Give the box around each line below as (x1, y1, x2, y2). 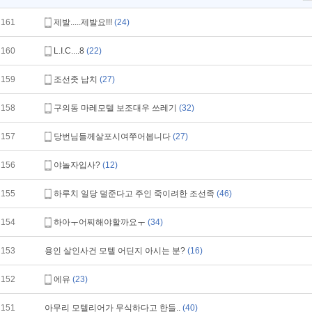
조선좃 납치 (54, 75, 100, 84)
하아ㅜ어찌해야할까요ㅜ (54, 217, 148, 227)
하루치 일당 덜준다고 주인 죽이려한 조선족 (54, 189, 217, 198)
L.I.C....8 (54, 46, 86, 56)
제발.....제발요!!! (54, 17, 114, 27)
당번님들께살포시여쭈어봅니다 (54, 132, 173, 141)
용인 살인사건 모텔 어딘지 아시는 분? (45, 246, 187, 256)
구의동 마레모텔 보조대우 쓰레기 (54, 103, 179, 113)
